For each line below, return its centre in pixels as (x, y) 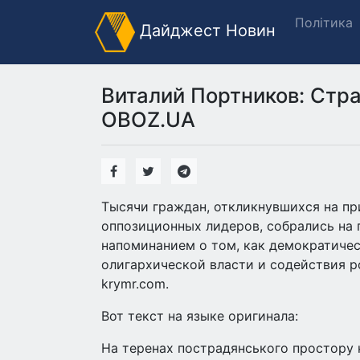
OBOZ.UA (148, 119)
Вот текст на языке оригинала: (200, 316)
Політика (324, 22)
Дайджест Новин (205, 31)
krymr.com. (135, 284)
